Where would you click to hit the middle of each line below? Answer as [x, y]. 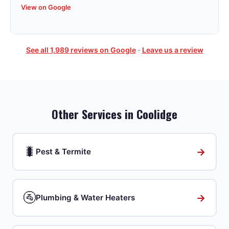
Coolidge [157, 114]
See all [38, 50]
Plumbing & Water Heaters [85, 198]
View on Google [46, 7]
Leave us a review [173, 50]
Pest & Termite [63, 152]
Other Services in [94, 114]
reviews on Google [102, 50]
